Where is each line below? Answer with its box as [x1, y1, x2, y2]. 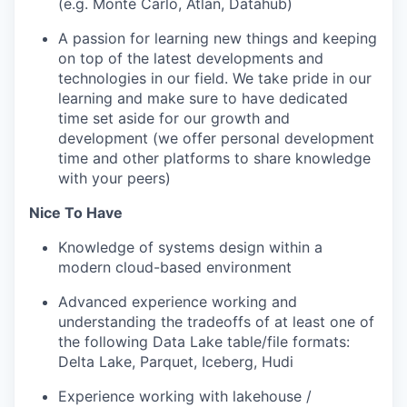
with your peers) [58, 169, 171, 187]
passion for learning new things [73, 29, 288, 47]
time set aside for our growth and [58, 109, 290, 127]
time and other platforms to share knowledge [58, 149, 371, 167]
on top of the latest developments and [58, 49, 323, 67]
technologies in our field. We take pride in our [58, 69, 372, 87]
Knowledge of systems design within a [58, 238, 323, 256]
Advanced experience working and [58, 293, 297, 311]
